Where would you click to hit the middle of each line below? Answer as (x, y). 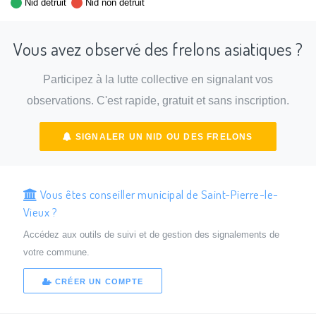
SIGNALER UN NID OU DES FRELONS (163, 136)
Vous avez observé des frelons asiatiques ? (158, 49)
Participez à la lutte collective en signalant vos (158, 80)
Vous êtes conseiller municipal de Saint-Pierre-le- (158, 194)
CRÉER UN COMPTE (97, 282)
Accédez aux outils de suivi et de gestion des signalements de (151, 234)
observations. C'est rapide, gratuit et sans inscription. (158, 101)
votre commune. (56, 252)
